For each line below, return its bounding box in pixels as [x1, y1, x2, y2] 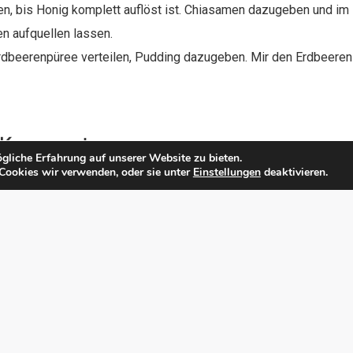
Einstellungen [192, 165, 261, 180]
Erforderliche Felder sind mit [77, 170, 251, 187]
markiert [257, 170, 312, 187]
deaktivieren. [260, 165, 328, 180]
